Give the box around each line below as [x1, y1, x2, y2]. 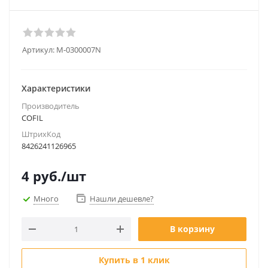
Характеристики [22, 83, 90, 94]
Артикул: [22, 44, 54, 55]
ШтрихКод [22, 129, 60, 139]
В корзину [170, 223, 215, 234]
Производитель [22, 100, 80, 111]
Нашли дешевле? [90, 193, 154, 204]
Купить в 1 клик [98, 254, 170, 266]
